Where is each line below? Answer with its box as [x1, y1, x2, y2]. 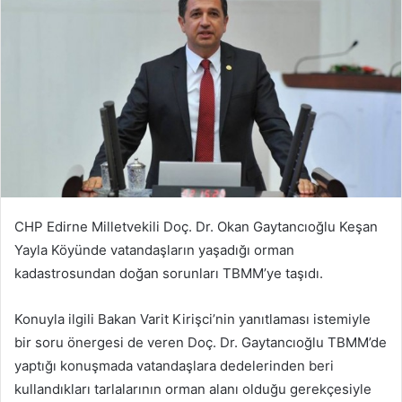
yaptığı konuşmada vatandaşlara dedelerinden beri [14, 357, 334, 375]
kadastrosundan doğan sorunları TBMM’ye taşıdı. [14, 265, 323, 283]
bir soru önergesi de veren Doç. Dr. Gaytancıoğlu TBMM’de [14, 334, 387, 352]
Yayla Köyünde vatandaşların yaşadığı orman [14, 241, 294, 259]
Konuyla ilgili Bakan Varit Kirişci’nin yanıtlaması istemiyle [14, 310, 371, 328]
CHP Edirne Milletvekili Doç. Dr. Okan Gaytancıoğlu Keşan [14, 218, 378, 236]
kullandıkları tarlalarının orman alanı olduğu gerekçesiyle [14, 380, 371, 398]
